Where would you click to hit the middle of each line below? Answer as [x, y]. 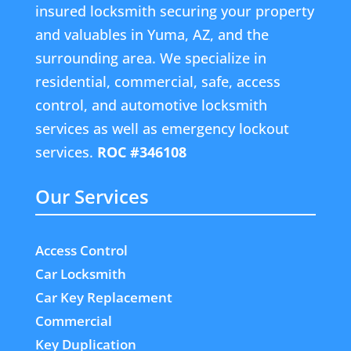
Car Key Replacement [103, 297]
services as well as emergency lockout [162, 128]
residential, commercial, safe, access [157, 81]
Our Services [92, 196]
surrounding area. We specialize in [150, 58]
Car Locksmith [80, 273]
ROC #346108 [141, 152]
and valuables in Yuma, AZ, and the [152, 34]
